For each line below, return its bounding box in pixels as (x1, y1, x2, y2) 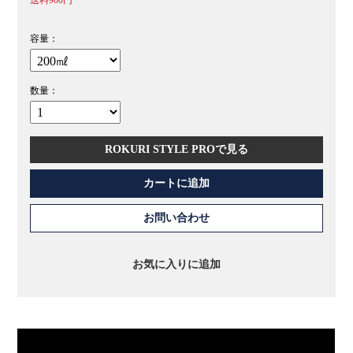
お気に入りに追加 (132, 258, 221, 270)
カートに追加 (143, 176, 210, 189)
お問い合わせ (143, 211, 210, 224)
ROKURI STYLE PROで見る (105, 143, 248, 155)
